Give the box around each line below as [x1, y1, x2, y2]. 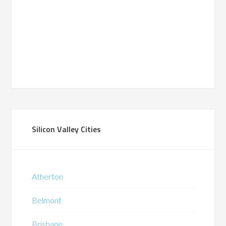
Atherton [32, 171, 64, 181]
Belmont [32, 195, 62, 205]
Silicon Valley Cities [32, 123, 101, 135]
